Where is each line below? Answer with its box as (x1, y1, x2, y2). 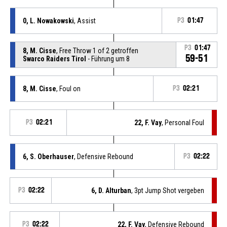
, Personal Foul (162, 118, 205, 127)
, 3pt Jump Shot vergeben (131, 186, 205, 195)
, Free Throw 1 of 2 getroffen (56, 46, 138, 55)
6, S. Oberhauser (22, 152, 74, 161)
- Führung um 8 (86, 54, 130, 63)
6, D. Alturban (91, 186, 132, 195)
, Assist (73, 16, 96, 25)
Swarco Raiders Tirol (22, 54, 86, 63)
